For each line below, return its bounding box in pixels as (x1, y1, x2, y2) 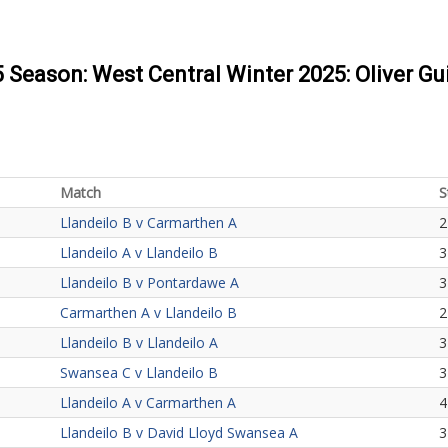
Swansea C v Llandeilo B (60, 363, 218, 382)
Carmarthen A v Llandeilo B (60, 303, 237, 322)
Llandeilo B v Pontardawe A (60, 273, 239, 292)
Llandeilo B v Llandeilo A (60, 333, 218, 352)
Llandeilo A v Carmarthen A (60, 393, 236, 412)
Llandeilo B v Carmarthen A (60, 213, 237, 232)
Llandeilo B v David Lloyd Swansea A (60, 423, 298, 442)
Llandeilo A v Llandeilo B (60, 243, 218, 262)
